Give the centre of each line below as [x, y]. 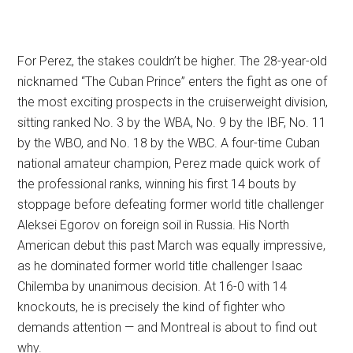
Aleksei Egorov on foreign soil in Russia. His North [154, 225]
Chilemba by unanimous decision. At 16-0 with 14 [152, 287]
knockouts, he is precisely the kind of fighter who [152, 307]
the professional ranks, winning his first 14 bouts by [157, 184]
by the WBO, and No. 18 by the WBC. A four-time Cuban [169, 143]
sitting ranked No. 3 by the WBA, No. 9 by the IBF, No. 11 [172, 123]
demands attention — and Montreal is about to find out [167, 328]
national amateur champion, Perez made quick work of [169, 164]
